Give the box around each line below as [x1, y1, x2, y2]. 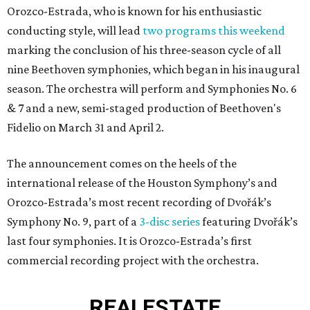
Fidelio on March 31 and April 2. [7, 120, 164, 134]
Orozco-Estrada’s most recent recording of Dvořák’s [7, 195, 271, 209]
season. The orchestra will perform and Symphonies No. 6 [7, 82, 297, 95]
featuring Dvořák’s [202, 215, 298, 228]
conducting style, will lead [7, 24, 143, 37]
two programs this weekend [143, 24, 285, 37]
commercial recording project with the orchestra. [7, 253, 259, 267]
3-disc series [139, 215, 202, 228]
